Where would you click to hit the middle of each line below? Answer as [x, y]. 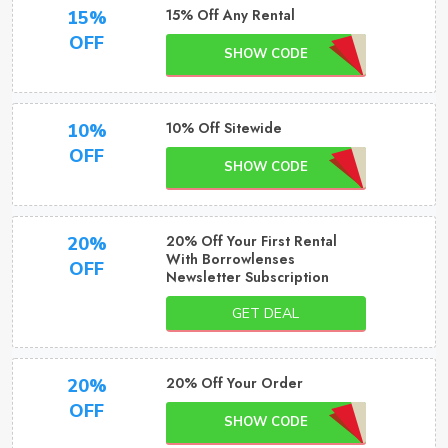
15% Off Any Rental [230, 15]
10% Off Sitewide [223, 128]
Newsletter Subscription [247, 277]
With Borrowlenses [230, 259]
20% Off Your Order [234, 383]
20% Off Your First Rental [251, 241]
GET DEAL [266, 313]
